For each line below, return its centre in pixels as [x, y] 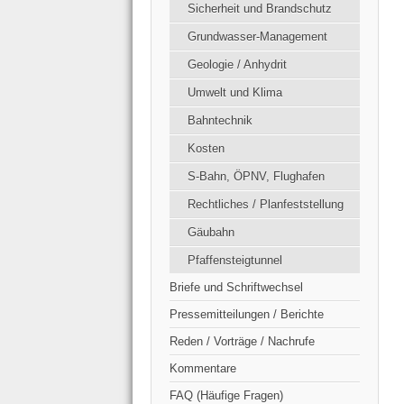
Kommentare [203, 368]
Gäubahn [211, 232]
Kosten [206, 148]
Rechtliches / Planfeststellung [266, 204]
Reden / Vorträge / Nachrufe [242, 341]
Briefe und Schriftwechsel [236, 287]
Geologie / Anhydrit [237, 64]
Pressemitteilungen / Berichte [247, 314]
